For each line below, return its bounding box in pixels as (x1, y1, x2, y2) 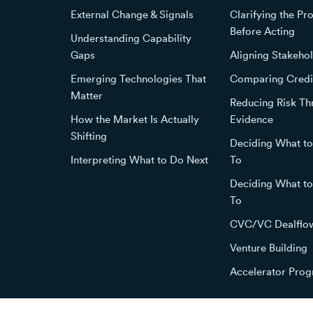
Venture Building (230, 240, 308, 254)
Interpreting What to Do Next (71, 152, 208, 166)
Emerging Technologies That (71, 71, 206, 85)
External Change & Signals (71, 6, 194, 21)
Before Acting (230, 23, 296, 38)
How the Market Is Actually (71, 111, 199, 126)
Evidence (230, 111, 274, 126)
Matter (71, 87, 103, 102)
